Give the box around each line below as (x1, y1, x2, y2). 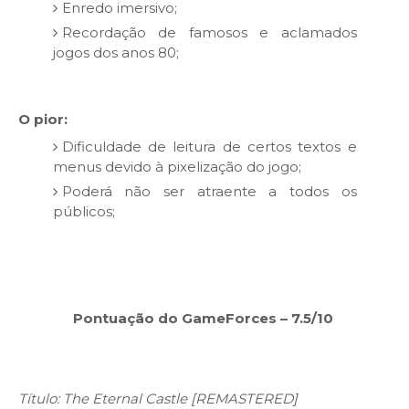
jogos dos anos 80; (52, 43, 179, 61)
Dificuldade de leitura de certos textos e (61, 137, 357, 155)
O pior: (18, 110, 68, 129)
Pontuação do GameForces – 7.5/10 (72, 309, 337, 328)
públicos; (52, 202, 115, 220)
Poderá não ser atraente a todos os (61, 182, 357, 200)
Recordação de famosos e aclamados (61, 23, 357, 41)
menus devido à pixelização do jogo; (52, 157, 301, 175)
